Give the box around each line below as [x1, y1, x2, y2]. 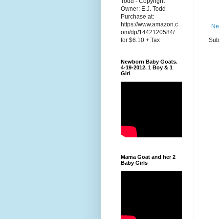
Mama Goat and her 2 [121, 154, 175, 160]
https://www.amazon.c [121, 21, 178, 28]
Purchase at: [121, 13, 154, 21]
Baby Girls [121, 160, 148, 166]
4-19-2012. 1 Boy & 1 [121, 65, 173, 71]
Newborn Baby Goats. [121, 59, 177, 65]
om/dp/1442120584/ [121, 29, 175, 36]
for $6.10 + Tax [121, 37, 160, 44]
